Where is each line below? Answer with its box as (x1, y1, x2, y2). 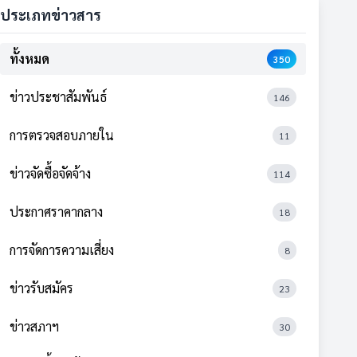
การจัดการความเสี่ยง (10, 241, 114, 258)
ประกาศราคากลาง (10, 203, 103, 220)
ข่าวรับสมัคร (10, 280, 73, 296)
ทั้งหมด (10, 50, 49, 67)
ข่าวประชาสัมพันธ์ (10, 88, 107, 105)
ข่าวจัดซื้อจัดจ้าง (10, 165, 91, 182)
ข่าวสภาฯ (10, 318, 59, 335)
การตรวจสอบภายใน (10, 127, 114, 143)
